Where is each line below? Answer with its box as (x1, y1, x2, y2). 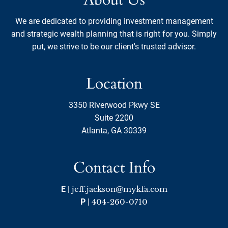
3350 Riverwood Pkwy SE (68, 100, 160, 110)
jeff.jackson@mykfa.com (71, 184, 167, 194)
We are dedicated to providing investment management (15, 16, 213, 26)
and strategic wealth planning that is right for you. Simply (11, 29, 217, 39)
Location (85, 73, 142, 95)
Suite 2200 (95, 113, 133, 123)
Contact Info (73, 157, 155, 179)
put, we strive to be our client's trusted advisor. (32, 42, 196, 52)
